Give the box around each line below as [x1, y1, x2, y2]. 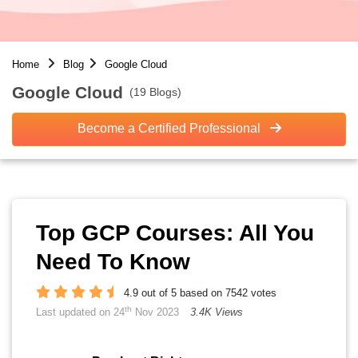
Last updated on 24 [36, 306, 125, 318]
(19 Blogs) [129, 85, 181, 98]
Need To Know [36, 249, 190, 274]
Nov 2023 [132, 306, 179, 318]
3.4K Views [190, 306, 243, 318]
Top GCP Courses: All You [36, 221, 314, 245]
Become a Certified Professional [77, 121, 264, 135]
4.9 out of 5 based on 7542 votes [124, 287, 276, 299]
